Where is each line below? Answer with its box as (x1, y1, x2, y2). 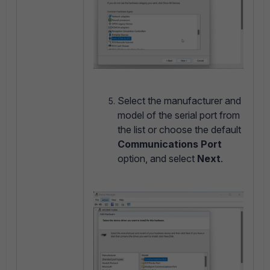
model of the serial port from (118, 109, 240, 122)
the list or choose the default (118, 124, 241, 136)
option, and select (118, 152, 197, 165)
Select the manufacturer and (118, 95, 241, 107)
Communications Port (118, 138, 222, 151)
